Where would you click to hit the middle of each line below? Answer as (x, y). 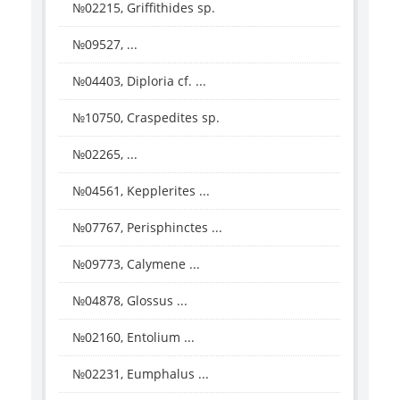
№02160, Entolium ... (133, 337)
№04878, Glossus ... (130, 300)
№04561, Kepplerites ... (141, 190)
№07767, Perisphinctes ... (147, 227)
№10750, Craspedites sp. (146, 117)
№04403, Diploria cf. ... (139, 80)
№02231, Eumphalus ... (141, 373)
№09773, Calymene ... (136, 263)
